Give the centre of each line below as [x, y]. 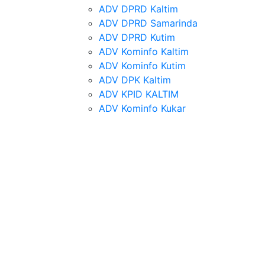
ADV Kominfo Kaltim [144, 51]
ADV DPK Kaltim [135, 80]
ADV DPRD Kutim [137, 37]
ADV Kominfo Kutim [142, 66]
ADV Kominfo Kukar [142, 108]
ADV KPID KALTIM [139, 94]
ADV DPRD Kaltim [138, 9]
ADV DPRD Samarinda [148, 23]
